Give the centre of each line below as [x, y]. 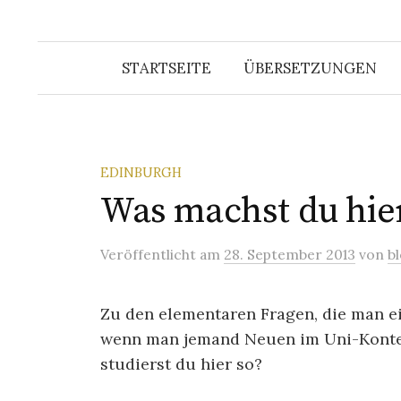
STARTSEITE [166, 68]
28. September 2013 [290, 254]
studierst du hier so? [181, 364]
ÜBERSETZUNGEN [310, 68]
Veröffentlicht [150, 254]
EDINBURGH [141, 172]
